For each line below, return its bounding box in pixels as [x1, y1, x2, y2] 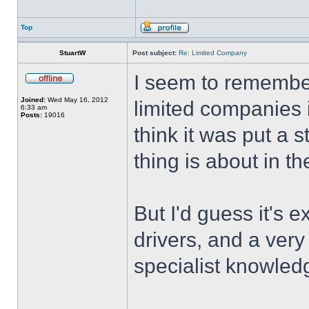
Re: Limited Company [179, 49, 247, 57]
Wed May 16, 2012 [46, 96, 108, 103]
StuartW [59, 49, 86, 57]
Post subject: [132, 49, 177, 57]
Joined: [21, 96, 46, 103]
